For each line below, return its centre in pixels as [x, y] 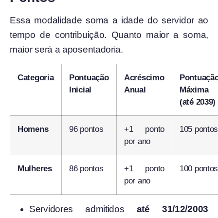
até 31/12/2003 [172, 209]
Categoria [36, 78]
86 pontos [86, 169]
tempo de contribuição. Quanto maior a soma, [109, 35]
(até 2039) [198, 102]
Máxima [194, 90]
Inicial [80, 90]
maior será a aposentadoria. [66, 50]
